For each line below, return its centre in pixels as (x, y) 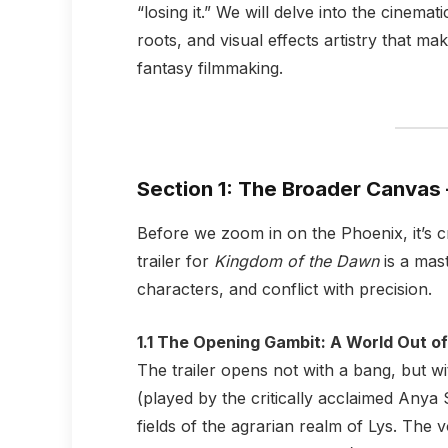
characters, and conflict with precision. (284, 289)
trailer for (175, 261)
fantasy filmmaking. (209, 68)
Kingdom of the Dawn (296, 261)
